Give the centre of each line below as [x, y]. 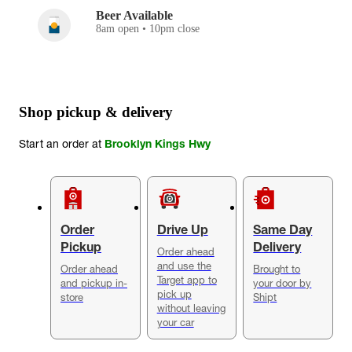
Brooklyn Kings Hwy [158, 143]
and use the [184, 265]
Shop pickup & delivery [96, 112]
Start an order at [62, 143]
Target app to [187, 279]
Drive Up [182, 229]
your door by [282, 282]
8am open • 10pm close [148, 29]
